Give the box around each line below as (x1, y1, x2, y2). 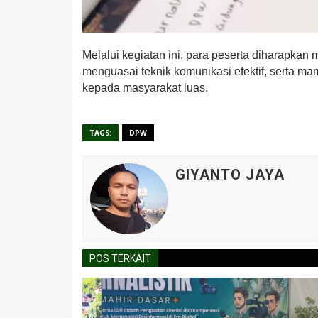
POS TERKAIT (89, 252, 151, 264)
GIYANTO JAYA (175, 165, 285, 183)
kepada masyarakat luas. (82, 81, 208, 94)
